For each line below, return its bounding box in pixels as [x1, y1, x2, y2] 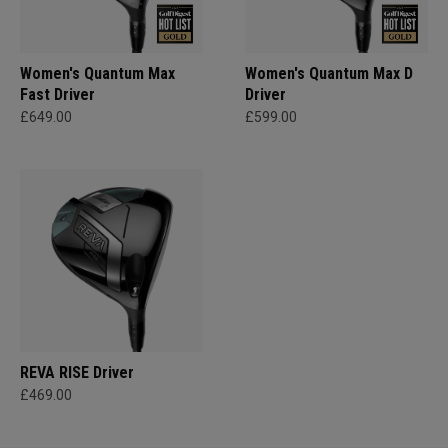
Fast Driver [20, 85, 95, 104]
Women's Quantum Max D [245, 64, 413, 83]
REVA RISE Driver [20, 363, 134, 382]
